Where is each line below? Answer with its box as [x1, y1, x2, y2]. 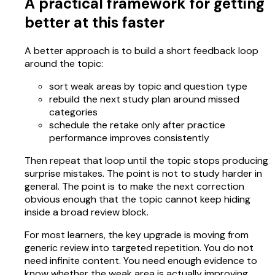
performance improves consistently [49, 131, 209, 145]
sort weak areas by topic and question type [49, 80, 247, 93]
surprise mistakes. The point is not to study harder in [25, 167, 262, 180]
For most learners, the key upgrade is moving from [25, 228, 249, 242]
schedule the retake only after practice [49, 118, 225, 132]
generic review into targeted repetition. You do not [25, 241, 254, 255]
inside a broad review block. [25, 206, 149, 219]
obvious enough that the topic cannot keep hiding [25, 193, 250, 206]
